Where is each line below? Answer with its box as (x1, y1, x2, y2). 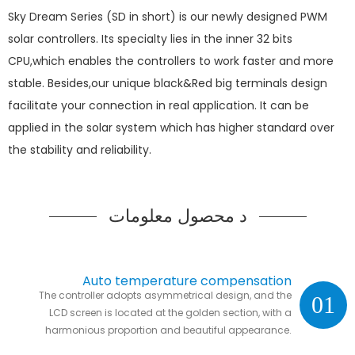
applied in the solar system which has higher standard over (8, 119, 334, 136)
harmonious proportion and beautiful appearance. (44, 323, 292, 337)
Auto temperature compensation (82, 271, 292, 290)
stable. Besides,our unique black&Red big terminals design (8, 74, 327, 91)
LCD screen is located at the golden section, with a (48, 305, 292, 319)
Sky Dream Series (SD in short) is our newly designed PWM (8, 8, 327, 25)
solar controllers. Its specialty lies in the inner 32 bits (8, 30, 292, 47)
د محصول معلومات (108, 203, 247, 228)
